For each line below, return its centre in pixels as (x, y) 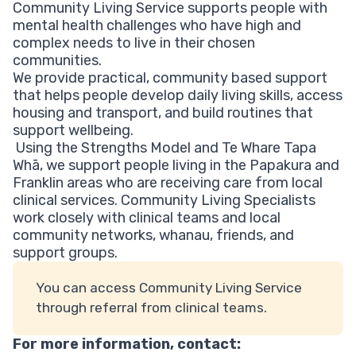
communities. (57, 60)
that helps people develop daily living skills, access (178, 95)
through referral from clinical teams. (151, 308)
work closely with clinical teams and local (147, 217)
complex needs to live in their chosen (134, 43)
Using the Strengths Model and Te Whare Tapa (164, 147)
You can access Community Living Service (168, 288)
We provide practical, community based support (170, 77)
